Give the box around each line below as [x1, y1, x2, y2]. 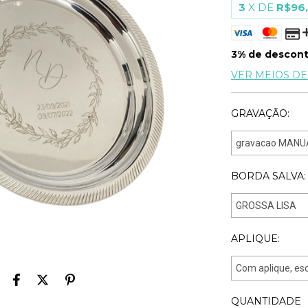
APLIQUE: [231, 232, 280, 245]
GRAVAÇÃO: [231, 107, 290, 120]
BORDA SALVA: [231, 170, 307, 182]
